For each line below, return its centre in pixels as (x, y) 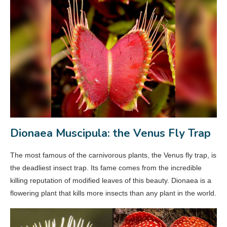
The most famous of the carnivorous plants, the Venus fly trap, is (113, 155)
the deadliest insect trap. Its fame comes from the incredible (106, 168)
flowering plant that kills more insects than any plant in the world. (113, 193)
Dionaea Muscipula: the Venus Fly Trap (110, 134)
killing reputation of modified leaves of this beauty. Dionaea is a (111, 181)
